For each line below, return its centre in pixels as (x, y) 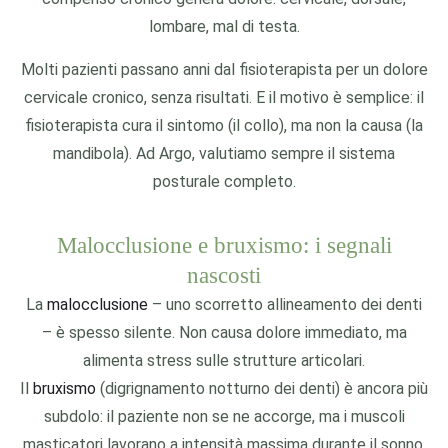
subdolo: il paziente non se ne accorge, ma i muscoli (224, 416)
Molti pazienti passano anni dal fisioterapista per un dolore (224, 69)
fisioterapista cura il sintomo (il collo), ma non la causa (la (224, 125)
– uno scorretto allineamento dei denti (285, 304)
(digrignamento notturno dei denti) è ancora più (262, 388)
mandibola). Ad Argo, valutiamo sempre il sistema (224, 153)
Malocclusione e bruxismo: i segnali (224, 245)
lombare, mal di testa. (224, 26)
